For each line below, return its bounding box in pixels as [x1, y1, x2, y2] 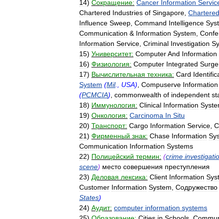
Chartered [79, 9, 110, 17]
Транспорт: [91, 122, 127, 130]
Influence [79, 19, 108, 27]
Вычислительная [91, 70, 145, 78]
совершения [123, 163, 163, 171]
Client [150, 173, 167, 181]
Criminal [143, 40, 169, 47]
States [79, 194, 99, 201]
